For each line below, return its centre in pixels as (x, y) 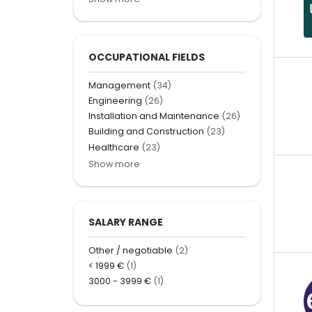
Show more (114, 164)
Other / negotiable (131, 250)
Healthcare (114, 147)
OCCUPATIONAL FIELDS (147, 57)
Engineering (115, 101)
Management (119, 85)
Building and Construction (146, 132)
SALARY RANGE (126, 222)
